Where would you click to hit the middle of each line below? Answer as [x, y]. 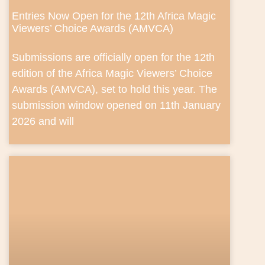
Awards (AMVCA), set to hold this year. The [114, 90]
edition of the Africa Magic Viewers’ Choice [112, 74]
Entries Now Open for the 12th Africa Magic [114, 16]
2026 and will [43, 122]
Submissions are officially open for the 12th [113, 58]
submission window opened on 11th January [116, 106]
